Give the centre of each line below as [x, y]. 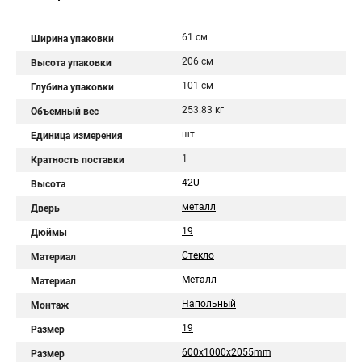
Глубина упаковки [72, 87]
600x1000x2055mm [227, 352]
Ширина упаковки [72, 39]
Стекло [198, 255]
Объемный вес [65, 112]
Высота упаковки [71, 63]
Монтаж [50, 305]
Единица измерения [77, 136]
